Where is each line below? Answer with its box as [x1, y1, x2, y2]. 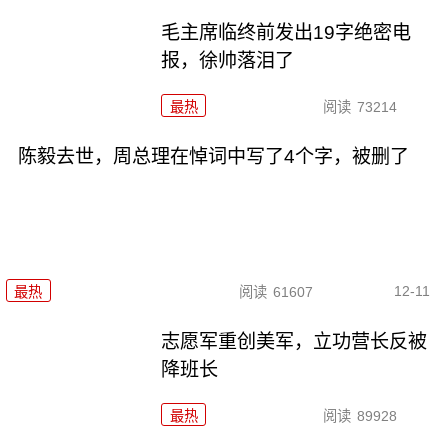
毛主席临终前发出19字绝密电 [161, 21, 412, 43]
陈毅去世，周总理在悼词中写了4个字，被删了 [17, 145, 409, 167]
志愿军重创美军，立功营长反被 [161, 331, 428, 353]
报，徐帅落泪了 [161, 49, 295, 71]
